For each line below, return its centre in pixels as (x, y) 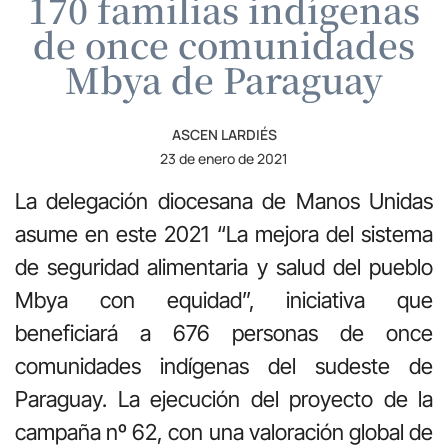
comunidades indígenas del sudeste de (224, 365)
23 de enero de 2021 (224, 158)
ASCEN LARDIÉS (224, 134)
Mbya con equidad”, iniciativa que (224, 299)
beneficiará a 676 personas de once (224, 332)
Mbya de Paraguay (224, 78)
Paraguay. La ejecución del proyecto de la (224, 398)
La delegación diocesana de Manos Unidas (224, 200)
